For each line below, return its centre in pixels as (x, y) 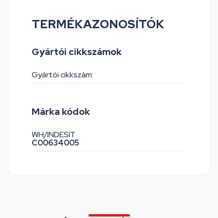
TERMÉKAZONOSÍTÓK (98, 24)
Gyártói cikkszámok (77, 52)
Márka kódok (61, 112)
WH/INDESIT (54, 135)
